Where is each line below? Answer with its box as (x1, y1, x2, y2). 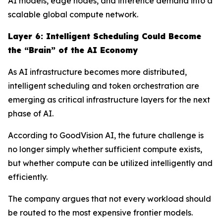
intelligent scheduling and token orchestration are (8, 80, 199, 91)
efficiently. (8, 171, 48, 182)
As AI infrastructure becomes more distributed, (8, 66, 187, 77)
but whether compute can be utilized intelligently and (8, 158, 213, 168)
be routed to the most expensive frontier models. (8, 207, 193, 218)
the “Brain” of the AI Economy (8, 45, 138, 55)
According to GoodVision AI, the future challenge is (8, 130, 204, 140)
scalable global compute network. (8, 9, 138, 19)
